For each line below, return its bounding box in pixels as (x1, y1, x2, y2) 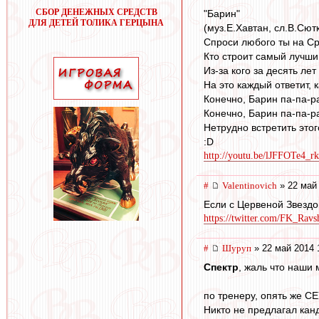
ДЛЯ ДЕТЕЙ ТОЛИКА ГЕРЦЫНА (28, 18, 164, 28)
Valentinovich (222, 180, 277, 192)
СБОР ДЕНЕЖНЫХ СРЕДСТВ (35, 7, 157, 17)
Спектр (204, 261, 239, 273)
